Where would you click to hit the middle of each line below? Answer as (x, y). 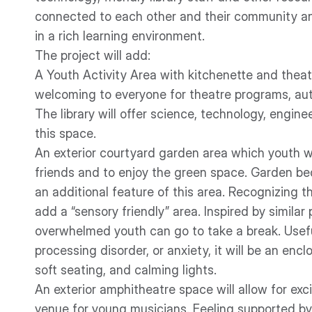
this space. (65, 133)
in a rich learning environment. (120, 36)
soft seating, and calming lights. (126, 270)
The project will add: (93, 55)
